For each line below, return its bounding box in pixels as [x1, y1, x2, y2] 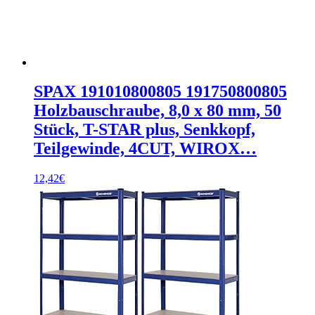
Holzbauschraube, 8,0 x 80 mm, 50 [34, 101, 281, 120]
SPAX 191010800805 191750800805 [34, 82, 287, 101]
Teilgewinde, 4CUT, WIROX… [34, 139, 257, 158]
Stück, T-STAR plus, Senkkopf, [34, 120, 255, 139]
